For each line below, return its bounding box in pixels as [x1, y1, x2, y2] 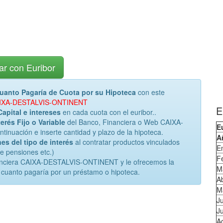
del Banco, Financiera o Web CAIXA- [65, 117, 183, 127]
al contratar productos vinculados [73, 137, 180, 147]
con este [136, 87, 165, 97]
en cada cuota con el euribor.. [61, 107, 156, 117]
